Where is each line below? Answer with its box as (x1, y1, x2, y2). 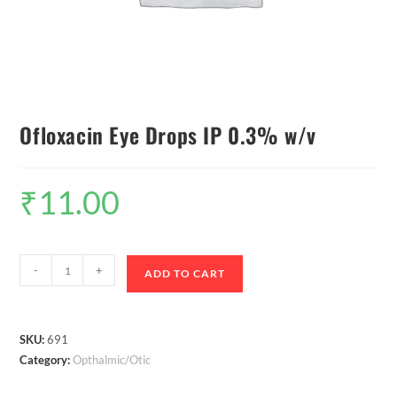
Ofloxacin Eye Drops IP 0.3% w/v (19, 119, 317, 152)
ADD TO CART (144, 267, 226, 281)
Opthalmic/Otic (73, 353, 152, 368)
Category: (19, 353, 74, 368)
